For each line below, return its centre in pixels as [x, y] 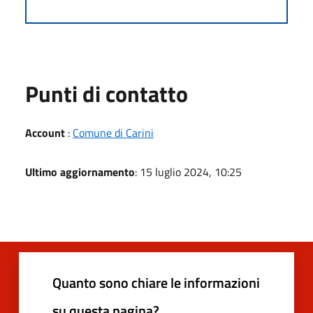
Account [45, 133]
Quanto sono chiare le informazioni [156, 283]
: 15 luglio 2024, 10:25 [188, 172]
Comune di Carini [113, 133]
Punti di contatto [107, 94]
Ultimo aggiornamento [80, 172]
